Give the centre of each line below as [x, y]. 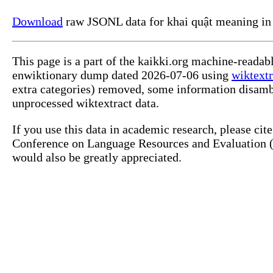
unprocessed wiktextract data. [86, 103]
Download [37, 22]
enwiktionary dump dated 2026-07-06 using [122, 75]
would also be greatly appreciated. [97, 158]
